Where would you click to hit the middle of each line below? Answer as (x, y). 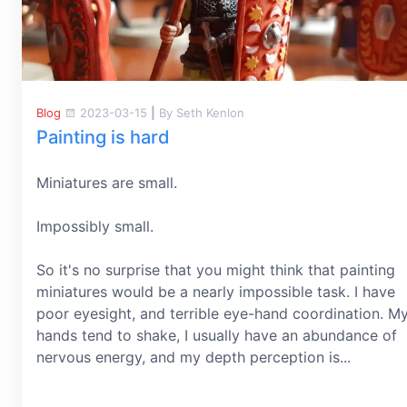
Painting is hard (103, 137)
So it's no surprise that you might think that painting (216, 269)
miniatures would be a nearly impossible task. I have (216, 291)
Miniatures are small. (107, 182)
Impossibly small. (95, 226)
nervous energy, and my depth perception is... (194, 357)
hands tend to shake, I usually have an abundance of (217, 335)
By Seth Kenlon (200, 112)
